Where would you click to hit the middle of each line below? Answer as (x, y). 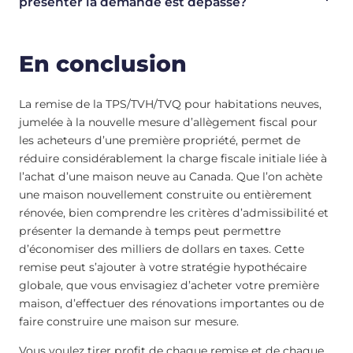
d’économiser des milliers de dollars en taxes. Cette (162, 249)
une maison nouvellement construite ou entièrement (165, 195)
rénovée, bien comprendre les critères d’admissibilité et (174, 213)
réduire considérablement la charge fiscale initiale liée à (173, 159)
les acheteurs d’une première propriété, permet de (160, 141)
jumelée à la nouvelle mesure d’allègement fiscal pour (168, 123)
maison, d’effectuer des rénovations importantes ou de (171, 304)
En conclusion (103, 63)
